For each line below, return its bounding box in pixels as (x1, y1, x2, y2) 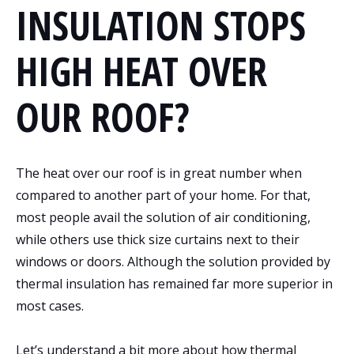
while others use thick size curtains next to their (16, 230, 299, 248)
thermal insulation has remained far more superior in (16, 274, 333, 292)
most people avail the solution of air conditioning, (16, 208, 311, 226)
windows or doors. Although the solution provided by (16, 252, 330, 270)
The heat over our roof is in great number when (16, 164, 302, 182)
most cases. (16, 296, 84, 314)
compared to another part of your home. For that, (16, 186, 311, 204)
